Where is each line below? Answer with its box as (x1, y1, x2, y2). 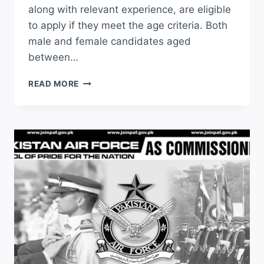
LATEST (78, 162, 112, 172)
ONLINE (78, 150, 111, 160)
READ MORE (28, 78, 80, 88)
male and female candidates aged (28, 35, 191, 47)
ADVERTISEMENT (78, 174, 151, 184)
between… (28, 51, 78, 63)
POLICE (78, 88, 111, 98)
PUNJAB (78, 75, 114, 85)
